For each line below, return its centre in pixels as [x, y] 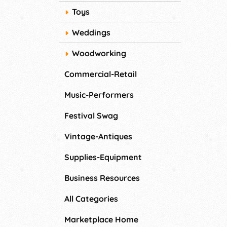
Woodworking [99, 53]
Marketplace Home [101, 220]
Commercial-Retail [101, 74]
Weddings [91, 33]
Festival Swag [91, 116]
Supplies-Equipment [103, 157]
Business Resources [102, 178]
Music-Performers [99, 95]
